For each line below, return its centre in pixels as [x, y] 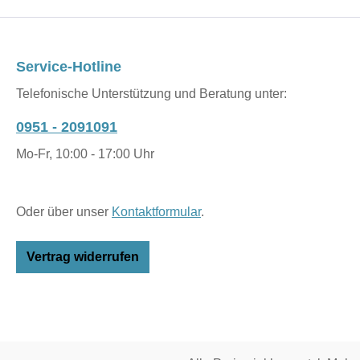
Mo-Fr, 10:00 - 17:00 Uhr [85, 154]
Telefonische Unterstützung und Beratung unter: [151, 94]
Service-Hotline [69, 67]
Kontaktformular [156, 212]
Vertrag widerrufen [83, 257]
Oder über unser [64, 212]
